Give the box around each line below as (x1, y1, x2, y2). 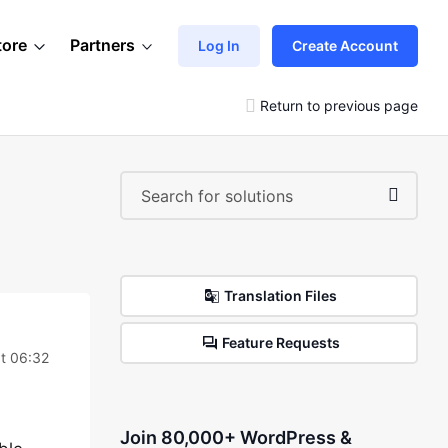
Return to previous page (260, 96, 418, 114)
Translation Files (224, 287, 338, 304)
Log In (198, 36, 240, 54)
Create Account (292, 36, 398, 54)
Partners (70, 35, 135, 55)
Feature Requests (221, 334, 340, 351)
